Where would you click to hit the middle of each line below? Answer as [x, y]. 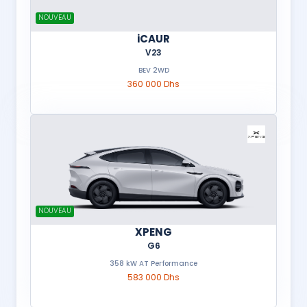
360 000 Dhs [153, 84]
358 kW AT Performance [153, 263]
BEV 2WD [161, 70]
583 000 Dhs [153, 277]
